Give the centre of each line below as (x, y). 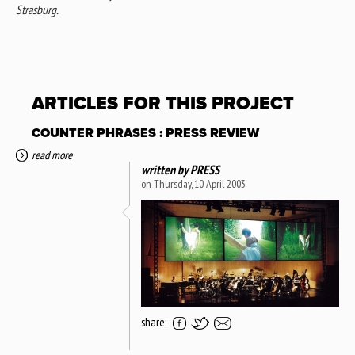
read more (52, 155)
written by (166, 169)
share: (154, 322)
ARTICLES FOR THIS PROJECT (163, 104)
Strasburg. (37, 10)
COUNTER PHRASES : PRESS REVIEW (145, 133)
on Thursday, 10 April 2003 (193, 183)
